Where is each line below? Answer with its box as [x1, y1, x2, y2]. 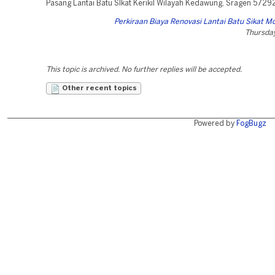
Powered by [193, 120, 236, 127]
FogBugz [236, 120, 266, 127]
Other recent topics [60, 85, 137, 91]
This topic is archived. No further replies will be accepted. [46, 66, 242, 73]
